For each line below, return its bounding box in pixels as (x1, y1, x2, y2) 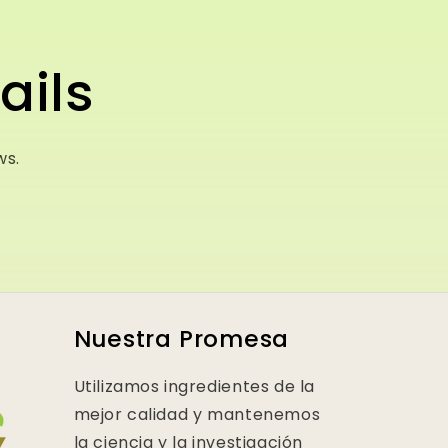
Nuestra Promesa (73, 322, 290, 355)
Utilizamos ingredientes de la (73, 375, 315, 398)
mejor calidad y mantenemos (73, 403, 321, 426)
